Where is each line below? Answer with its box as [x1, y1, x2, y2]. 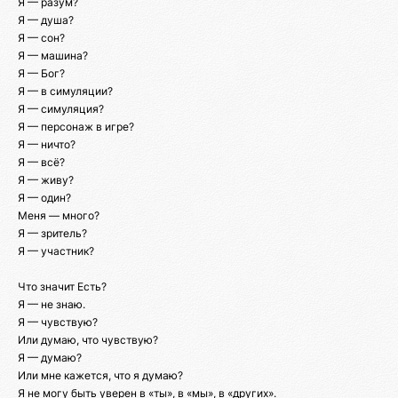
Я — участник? [18, 244, 94, 259]
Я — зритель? [18, 227, 87, 241]
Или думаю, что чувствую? [18, 333, 158, 347]
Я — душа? [18, 13, 74, 28]
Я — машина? [18, 49, 88, 63]
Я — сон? [18, 31, 65, 45]
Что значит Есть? [18, 280, 107, 294]
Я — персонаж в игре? [18, 120, 134, 134]
